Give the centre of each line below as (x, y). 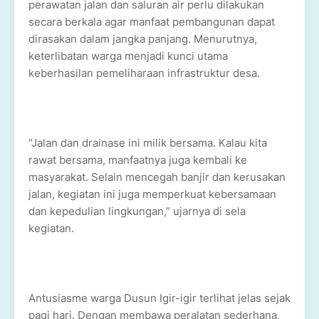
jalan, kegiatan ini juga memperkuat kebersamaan (152, 194)
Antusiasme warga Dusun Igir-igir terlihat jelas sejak (159, 298)
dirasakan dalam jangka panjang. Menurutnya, (143, 39)
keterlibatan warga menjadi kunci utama (128, 56)
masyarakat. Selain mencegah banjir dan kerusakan (157, 177)
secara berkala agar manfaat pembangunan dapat (152, 22)
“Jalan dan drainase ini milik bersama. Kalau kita (148, 143)
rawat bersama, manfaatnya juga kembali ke (138, 160)
